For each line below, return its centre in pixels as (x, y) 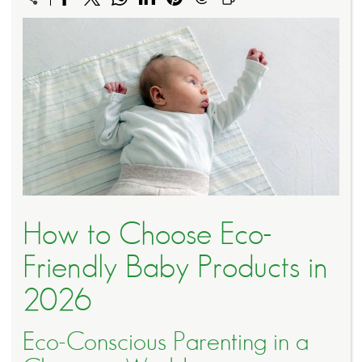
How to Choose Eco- (147, 234)
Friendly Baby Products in (175, 267)
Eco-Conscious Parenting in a (166, 341)
